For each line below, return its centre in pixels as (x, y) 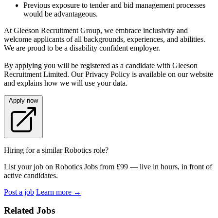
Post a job (19, 192)
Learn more (55, 192)
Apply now (23, 100)
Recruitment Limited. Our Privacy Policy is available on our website (109, 74)
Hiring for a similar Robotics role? (56, 150)
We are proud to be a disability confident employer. (82, 48)
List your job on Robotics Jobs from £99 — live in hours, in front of (108, 166)
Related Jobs (29, 211)
